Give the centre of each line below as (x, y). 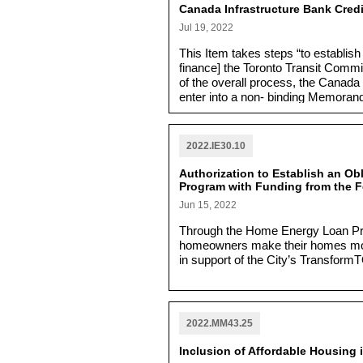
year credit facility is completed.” (264, 111)
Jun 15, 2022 (208, 205)
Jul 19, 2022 (206, 27)
